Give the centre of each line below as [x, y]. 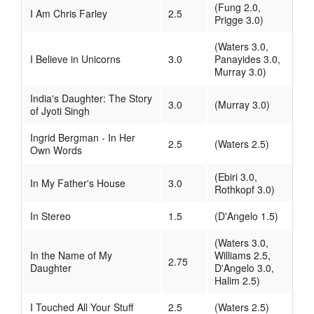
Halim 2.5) [237, 281]
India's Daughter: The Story [91, 98]
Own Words [56, 150]
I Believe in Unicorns [75, 59]
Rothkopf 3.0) [245, 190]
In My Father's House [78, 183]
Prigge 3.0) [239, 20]
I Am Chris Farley [69, 14]
